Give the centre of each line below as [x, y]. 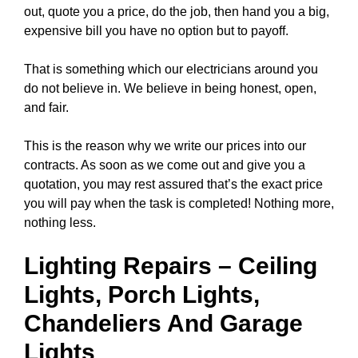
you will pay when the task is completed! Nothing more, [179, 203]
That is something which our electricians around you [171, 69]
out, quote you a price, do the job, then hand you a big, [177, 12]
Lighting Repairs [118, 266]
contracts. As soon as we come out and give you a [165, 165]
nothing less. [60, 223]
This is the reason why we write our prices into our [165, 146]
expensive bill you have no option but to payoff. [156, 31]
